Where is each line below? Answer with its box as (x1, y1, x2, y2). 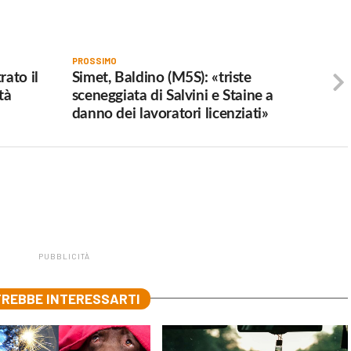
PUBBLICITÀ (38, 251, 90, 261)
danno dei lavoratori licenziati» (71, 106, 269, 121)
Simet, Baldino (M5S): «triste (71, 70, 251, 85)
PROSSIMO (71, 55, 117, 66)
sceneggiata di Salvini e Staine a (71, 88, 274, 103)
